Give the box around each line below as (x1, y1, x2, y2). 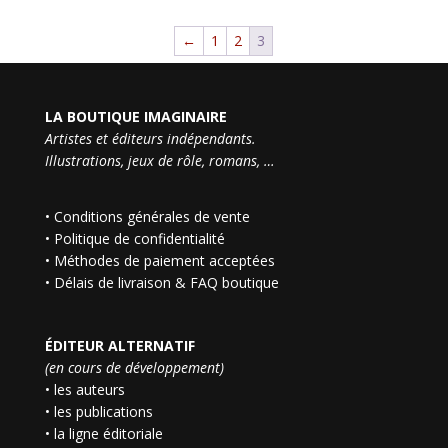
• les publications (44, 401, 153, 421)
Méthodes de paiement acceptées (53, 250, 275, 270)
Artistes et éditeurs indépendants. (44, 128, 256, 148)
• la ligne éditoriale (44, 423, 163, 443)
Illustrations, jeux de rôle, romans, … (44, 150, 275, 170)
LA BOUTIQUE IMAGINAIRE (44, 106, 227, 126)
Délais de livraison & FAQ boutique (53, 272, 279, 292)
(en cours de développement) (44, 357, 224, 377)
